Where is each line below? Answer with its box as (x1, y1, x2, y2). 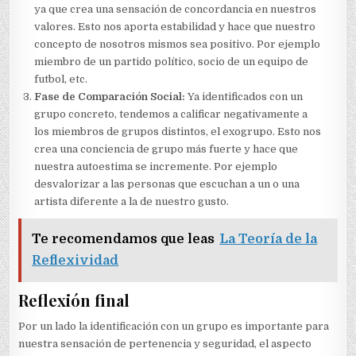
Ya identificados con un (188, 90, 304, 103)
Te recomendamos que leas (32, 231, 215, 246)
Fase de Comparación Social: (34, 90, 188, 103)
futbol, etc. (34, 72, 88, 85)
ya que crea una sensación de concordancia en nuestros (34, 2, 317, 15)
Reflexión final (18, 288, 130, 311)
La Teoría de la (219, 231, 318, 246)
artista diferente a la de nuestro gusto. (34, 195, 230, 207)
